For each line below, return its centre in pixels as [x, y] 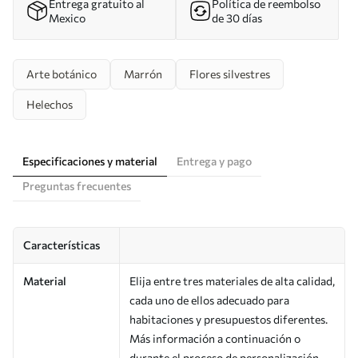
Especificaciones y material [90, 161]
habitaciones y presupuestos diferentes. [229, 319]
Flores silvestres [230, 74]
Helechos [50, 104]
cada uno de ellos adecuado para [209, 300]
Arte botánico [62, 74]
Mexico [67, 18]
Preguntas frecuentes [77, 185]
